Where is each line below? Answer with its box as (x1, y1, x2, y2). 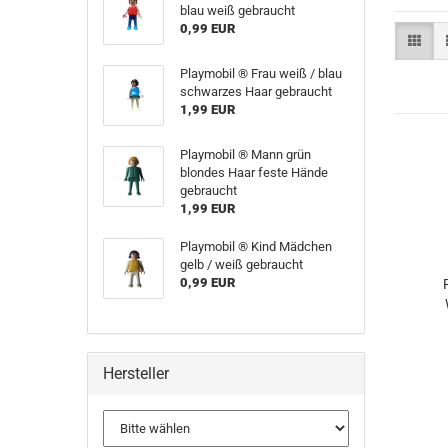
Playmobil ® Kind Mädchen (179, 239, 332, 254)
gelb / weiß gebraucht (179, 257, 303, 272)
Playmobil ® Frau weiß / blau (179, 66, 342, 81)
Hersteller (103, 364, 169, 383)
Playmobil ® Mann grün (179, 147, 311, 162)
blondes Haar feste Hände (179, 165, 328, 180)
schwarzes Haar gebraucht (179, 84, 332, 99)
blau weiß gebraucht (179, 3, 295, 18)
